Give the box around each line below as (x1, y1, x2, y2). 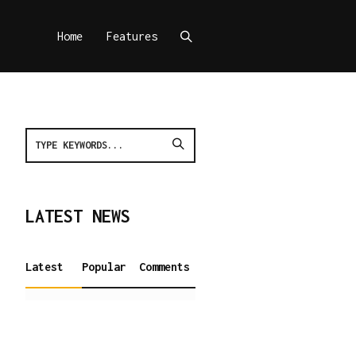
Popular (82, 260, 127, 273)
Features (106, 29, 157, 43)
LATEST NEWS (25, 206, 130, 226)
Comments (138, 260, 190, 273)
